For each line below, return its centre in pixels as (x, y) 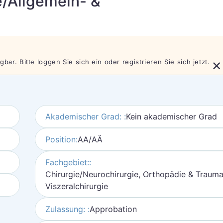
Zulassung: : (67, 209)
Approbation (113, 209)
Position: (61, 139)
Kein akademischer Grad (171, 116)
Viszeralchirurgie (76, 186)
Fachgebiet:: (68, 162)
